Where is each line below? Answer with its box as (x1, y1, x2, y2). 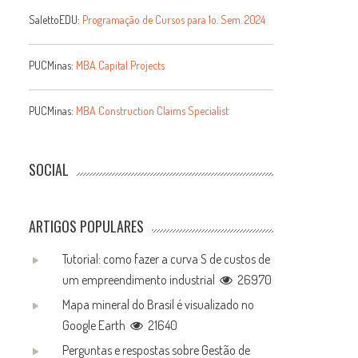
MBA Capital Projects (76, 58, 165, 72)
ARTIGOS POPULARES (29, 216, 145, 237)
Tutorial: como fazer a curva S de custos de (62, 251, 271, 267)
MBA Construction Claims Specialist (76, 104, 229, 117)
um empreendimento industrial (62, 272, 221, 288)
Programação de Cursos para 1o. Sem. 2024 (82, 13, 266, 26)
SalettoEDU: (29, 13, 83, 26)
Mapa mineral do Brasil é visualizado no (62, 296, 255, 312)
